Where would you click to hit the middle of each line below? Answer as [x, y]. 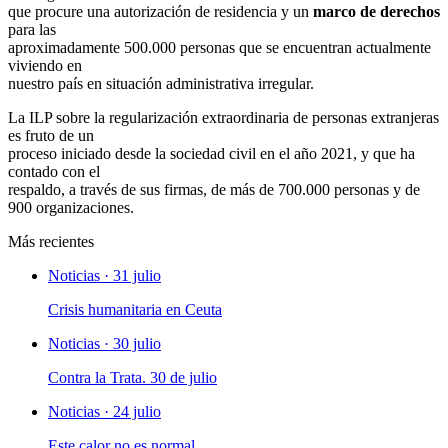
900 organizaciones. [71, 207]
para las [32, 29]
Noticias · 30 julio [104, 343]
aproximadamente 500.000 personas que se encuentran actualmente [219, 47]
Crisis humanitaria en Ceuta [135, 309]
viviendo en [45, 65]
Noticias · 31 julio [104, 275]
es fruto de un [51, 135]
